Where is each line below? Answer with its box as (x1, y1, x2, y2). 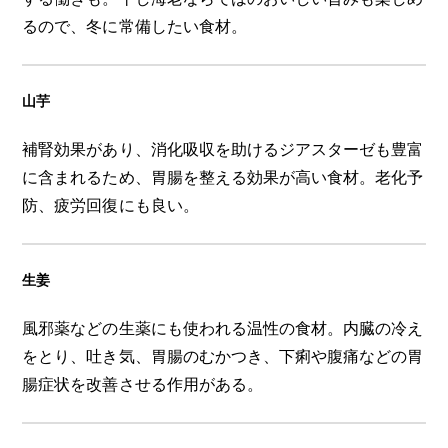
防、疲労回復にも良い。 (22, 193, 199, 217)
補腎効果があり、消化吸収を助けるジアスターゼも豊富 (22, 137, 423, 161)
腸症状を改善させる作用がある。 (22, 372, 263, 396)
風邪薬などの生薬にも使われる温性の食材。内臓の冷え (22, 316, 423, 340)
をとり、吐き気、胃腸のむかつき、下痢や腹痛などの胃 (22, 344, 423, 368)
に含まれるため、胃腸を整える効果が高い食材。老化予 (22, 165, 423, 189)
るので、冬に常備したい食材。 (22, 14, 247, 38)
